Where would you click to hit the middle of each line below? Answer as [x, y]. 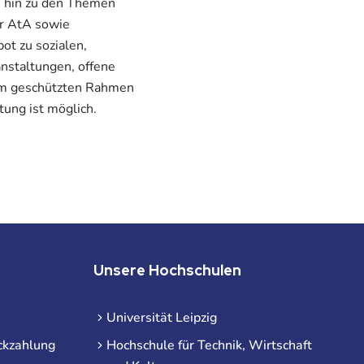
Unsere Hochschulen [167, 271]
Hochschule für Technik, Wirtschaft [209, 346]
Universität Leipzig [161, 318]
